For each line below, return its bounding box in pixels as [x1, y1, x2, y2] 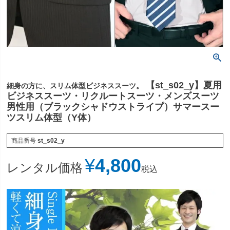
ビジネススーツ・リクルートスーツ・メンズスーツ [7, 90, 220, 101]
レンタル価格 [7, 161, 83, 175]
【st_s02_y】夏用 [146, 80, 222, 90]
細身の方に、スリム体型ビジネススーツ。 [7, 81, 144, 90]
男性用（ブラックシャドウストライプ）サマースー [7, 101, 220, 112]
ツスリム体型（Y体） [7, 112, 97, 123]
